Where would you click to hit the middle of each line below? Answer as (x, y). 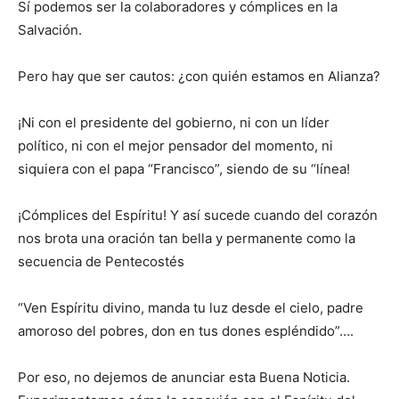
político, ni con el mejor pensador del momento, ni (175, 145)
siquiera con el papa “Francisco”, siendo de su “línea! (184, 168)
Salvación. (50, 29)
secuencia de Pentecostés (101, 261)
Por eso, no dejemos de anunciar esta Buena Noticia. (184, 377)
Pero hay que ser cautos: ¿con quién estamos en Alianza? (199, 76)
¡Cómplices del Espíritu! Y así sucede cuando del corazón (198, 215)
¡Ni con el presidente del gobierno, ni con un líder (174, 122)
